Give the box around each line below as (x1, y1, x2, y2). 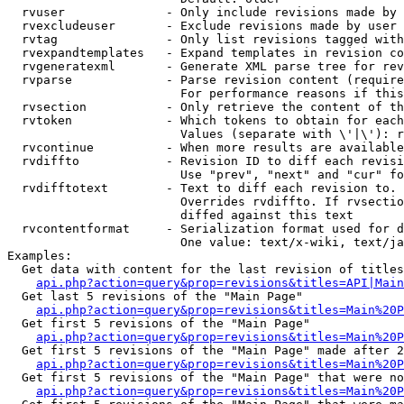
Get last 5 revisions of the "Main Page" (7, 289, 303, 303)
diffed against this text (7, 208, 353, 222)
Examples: (7, 249, 72, 262)
